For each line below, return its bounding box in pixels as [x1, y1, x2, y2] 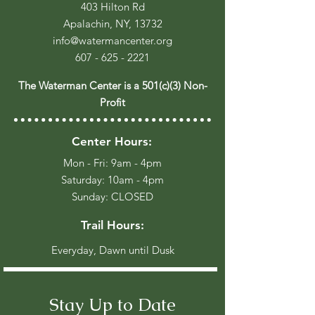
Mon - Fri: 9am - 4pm [63, 156, 162, 169]
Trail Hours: [81, 218, 144, 232]
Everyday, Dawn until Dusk [51, 243, 174, 257]
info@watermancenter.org [53, 34, 172, 47]
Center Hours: [72, 134, 152, 148]
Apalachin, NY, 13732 [63, 17, 162, 30]
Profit [100, 96, 125, 109]
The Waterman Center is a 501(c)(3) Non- [18, 79, 207, 92]
